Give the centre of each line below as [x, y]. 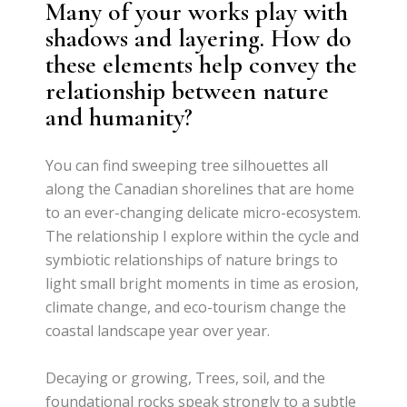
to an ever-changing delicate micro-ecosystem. [203, 212]
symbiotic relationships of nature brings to [192, 259]
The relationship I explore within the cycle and [203, 236]
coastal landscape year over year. [162, 330]
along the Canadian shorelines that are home [200, 189]
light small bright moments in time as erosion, [203, 283]
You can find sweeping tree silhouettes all [187, 165]
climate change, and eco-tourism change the [196, 307]
